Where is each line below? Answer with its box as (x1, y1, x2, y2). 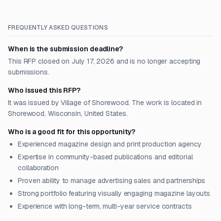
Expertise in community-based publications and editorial (18, 152, 193, 161)
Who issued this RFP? (8, 86, 81, 95)
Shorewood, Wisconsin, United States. (8, 109, 128, 118)
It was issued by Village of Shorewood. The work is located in (8, 98, 202, 107)
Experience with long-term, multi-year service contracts (18, 202, 192, 211)
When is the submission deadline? (8, 44, 123, 53)
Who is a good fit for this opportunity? (8, 127, 136, 136)
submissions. (8, 68, 49, 76)
